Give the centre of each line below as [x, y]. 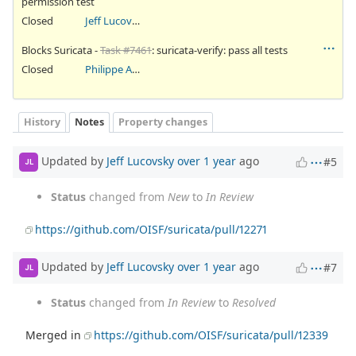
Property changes [163, 122]
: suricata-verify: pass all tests [220, 50]
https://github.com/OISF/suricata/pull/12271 [151, 229]
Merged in [55, 335]
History [42, 122]
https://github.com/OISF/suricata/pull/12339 [211, 335]
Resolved [254, 302]
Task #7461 [126, 50]
